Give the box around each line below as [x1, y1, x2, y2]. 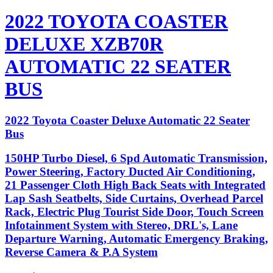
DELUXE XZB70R [5, 33, 163, 55]
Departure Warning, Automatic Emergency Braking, [5, 232, 268, 246]
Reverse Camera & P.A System [5, 246, 158, 259]
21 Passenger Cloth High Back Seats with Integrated [5, 179, 266, 192]
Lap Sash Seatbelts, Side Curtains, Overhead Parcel [5, 192, 263, 205]
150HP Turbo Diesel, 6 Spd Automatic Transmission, [5, 152, 268, 165]
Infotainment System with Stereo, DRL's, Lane [5, 219, 238, 232]
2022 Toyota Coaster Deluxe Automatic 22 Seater [5, 113, 250, 127]
